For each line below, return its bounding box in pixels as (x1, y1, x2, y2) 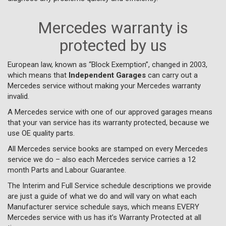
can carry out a (146, 70, 198, 80)
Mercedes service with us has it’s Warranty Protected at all (8, 212, 201, 222)
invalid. (8, 91, 29, 101)
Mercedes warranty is (38, 18, 188, 37)
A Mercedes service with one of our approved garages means (8, 107, 212, 117)
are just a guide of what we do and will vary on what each (8, 191, 197, 201)
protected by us (59, 35, 167, 55)
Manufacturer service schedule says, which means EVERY (8, 202, 199, 211)
